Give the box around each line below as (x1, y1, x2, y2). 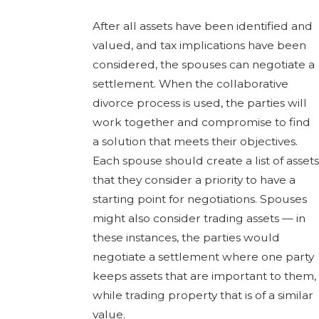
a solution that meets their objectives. (92, 134, 298, 148)
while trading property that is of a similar (92, 288, 313, 302)
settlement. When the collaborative (92, 76, 288, 90)
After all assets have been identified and (92, 19, 313, 33)
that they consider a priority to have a (92, 172, 296, 187)
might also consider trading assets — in (92, 211, 305, 225)
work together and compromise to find (92, 115, 310, 129)
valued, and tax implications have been (92, 38, 306, 52)
